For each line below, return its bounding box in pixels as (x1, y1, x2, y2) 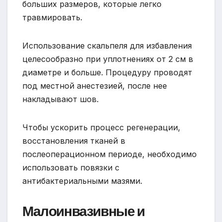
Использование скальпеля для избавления (22, 40, 192, 51)
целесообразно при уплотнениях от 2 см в (22, 54, 193, 64)
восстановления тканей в (22, 135, 125, 146)
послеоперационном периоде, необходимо (22, 149, 197, 159)
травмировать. (22, 12, 82, 22)
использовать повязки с (22, 162, 119, 172)
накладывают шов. (22, 94, 99, 104)
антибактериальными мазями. (22, 175, 142, 186)
